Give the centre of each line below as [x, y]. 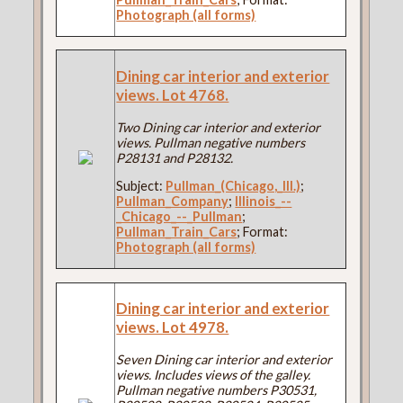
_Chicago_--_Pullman [179, 217]
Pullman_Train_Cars [177, 232]
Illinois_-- [264, 201]
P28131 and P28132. [175, 157]
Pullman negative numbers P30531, [217, 390]
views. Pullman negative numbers [211, 142]
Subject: [141, 186]
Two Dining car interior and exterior [219, 127]
